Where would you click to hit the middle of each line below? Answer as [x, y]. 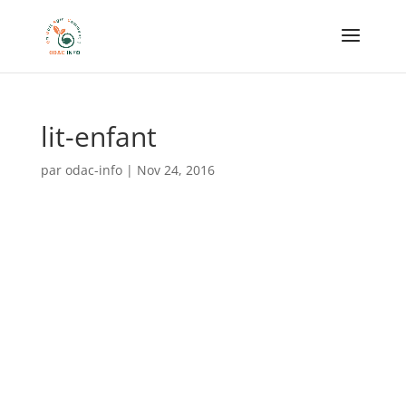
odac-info [93, 170]
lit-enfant [98, 136]
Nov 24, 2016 [175, 170]
